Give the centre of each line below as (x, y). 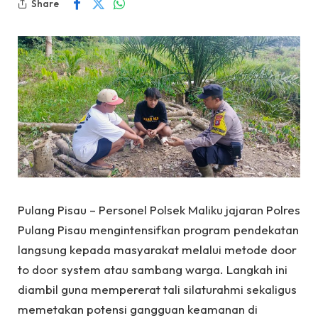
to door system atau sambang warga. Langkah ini (153, 269)
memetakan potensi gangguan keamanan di (138, 309)
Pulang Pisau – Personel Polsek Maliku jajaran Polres (159, 210)
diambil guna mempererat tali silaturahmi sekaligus (157, 289)
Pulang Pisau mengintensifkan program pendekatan (158, 230)
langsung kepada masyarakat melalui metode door (157, 250)
